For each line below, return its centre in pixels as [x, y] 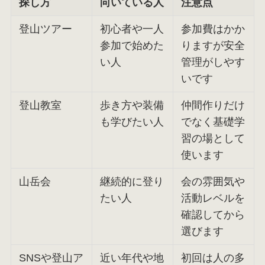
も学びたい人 [132, 122]
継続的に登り [132, 182]
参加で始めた [132, 46]
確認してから [213, 215]
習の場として [213, 139]
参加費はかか [213, 29]
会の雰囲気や [213, 182]
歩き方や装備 [132, 106]
